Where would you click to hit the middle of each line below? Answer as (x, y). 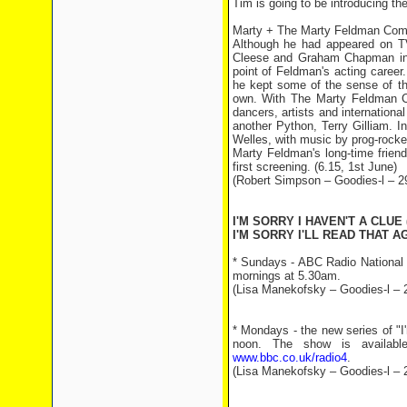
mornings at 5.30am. (286, 276)
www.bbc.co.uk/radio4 (289, 357)
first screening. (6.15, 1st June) (314, 167)
